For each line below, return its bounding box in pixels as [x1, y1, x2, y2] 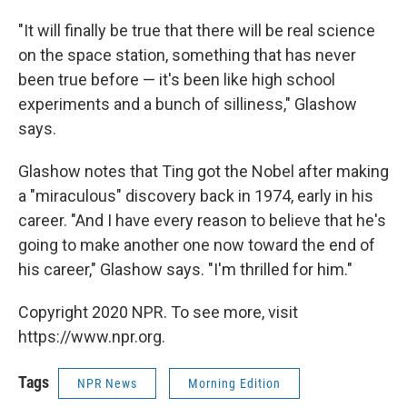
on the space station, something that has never [18, 45, 356, 65]
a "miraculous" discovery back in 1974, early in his [18, 186, 373, 205]
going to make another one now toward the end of [18, 235, 375, 254]
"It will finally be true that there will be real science [18, 21, 375, 40]
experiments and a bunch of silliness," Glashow [18, 94, 357, 114]
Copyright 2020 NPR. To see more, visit [18, 303, 298, 322]
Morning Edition [188, 376, 281, 391]
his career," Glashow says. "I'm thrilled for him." [18, 260, 352, 279]
